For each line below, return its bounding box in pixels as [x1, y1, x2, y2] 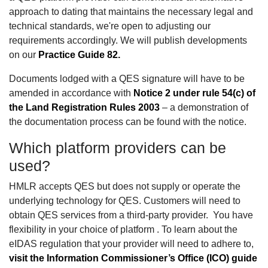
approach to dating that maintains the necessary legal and [9, 6, 253, 17]
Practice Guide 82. [38, 49, 120, 60]
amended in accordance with [9, 87, 133, 98]
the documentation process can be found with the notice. [9, 116, 246, 127]
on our [9, 49, 38, 60]
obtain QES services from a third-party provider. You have [9, 209, 253, 220]
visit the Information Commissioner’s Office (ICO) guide [9, 252, 257, 263]
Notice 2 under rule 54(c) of [133, 87, 255, 98]
